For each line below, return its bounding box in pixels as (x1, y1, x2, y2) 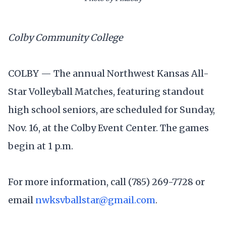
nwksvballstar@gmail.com (35, 194, 155, 206)
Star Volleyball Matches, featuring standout (8, 86, 204, 97)
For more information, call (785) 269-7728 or (8, 176, 205, 188)
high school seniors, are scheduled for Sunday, (8, 104, 215, 116)
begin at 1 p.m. (8, 140, 73, 152)
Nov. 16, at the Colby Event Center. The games (8, 122, 209, 134)
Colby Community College (8, 31, 123, 43)
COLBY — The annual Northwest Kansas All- (8, 68, 209, 79)
